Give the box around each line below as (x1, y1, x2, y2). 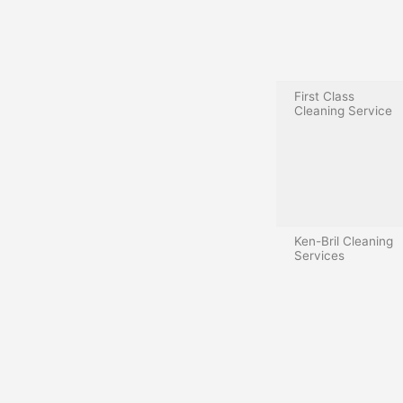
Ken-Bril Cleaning (294, 233, 393, 248)
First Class (294, 88, 354, 103)
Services (294, 247, 345, 263)
